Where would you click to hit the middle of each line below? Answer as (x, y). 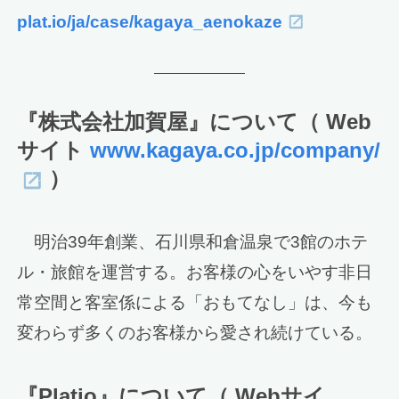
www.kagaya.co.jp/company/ (236, 150)
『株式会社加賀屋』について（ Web (195, 121)
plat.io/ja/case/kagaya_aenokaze (150, 22)
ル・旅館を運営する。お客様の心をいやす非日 (195, 273)
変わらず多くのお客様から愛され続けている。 (195, 333)
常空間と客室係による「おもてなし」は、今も (195, 303)
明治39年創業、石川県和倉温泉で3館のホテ (193, 242)
